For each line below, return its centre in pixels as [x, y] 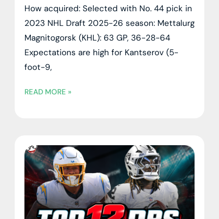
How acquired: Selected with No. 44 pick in [108, 8]
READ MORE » [48, 92]
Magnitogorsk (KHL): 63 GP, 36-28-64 [97, 37]
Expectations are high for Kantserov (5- [101, 52]
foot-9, [38, 67]
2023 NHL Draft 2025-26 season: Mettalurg [109, 23]
